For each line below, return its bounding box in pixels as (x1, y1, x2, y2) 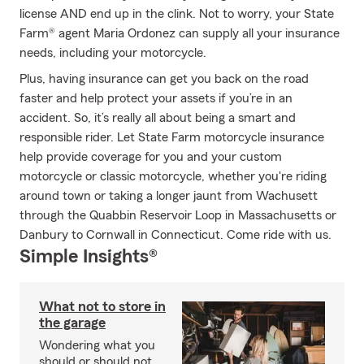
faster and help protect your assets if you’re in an (19, 92, 292, 105)
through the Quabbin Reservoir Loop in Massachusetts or (19, 209, 336, 222)
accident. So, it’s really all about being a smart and (19, 111, 296, 124)
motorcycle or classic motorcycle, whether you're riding (19, 170, 327, 183)
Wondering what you (39, 339, 155, 352)
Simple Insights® (19, 247, 158, 266)
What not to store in (39, 299, 166, 314)
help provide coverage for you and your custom (19, 150, 282, 163)
